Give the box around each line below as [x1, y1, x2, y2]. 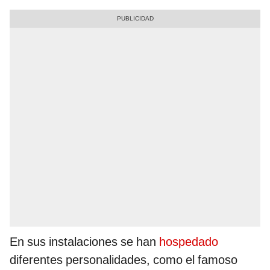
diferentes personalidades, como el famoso [10, 253, 237, 268]
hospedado [159, 234, 218, 250]
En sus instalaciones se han [10, 234, 159, 250]
